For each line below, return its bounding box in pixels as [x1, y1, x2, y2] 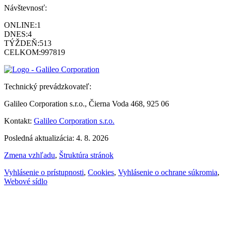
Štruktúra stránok [59, 150, 114, 159]
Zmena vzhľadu [4, 150, 55, 159]
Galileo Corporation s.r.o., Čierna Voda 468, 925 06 [4, 99, 169, 108]
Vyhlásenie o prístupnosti [4, 167, 84, 177]
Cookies [88, 167, 114, 177]
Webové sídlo [4, 177, 47, 186]
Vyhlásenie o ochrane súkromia [118, 167, 217, 177]
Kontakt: [4, 116, 34, 125]
